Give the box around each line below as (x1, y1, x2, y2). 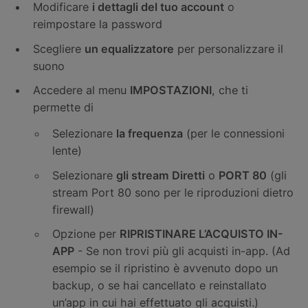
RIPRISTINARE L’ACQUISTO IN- (120, 227, 283, 241)
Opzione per (52, 227, 120, 241)
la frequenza (116, 126, 183, 141)
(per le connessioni (183, 126, 285, 141)
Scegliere (33, 41, 85, 56)
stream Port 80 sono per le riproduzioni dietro (52, 185, 294, 199)
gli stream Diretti (116, 168, 205, 182)
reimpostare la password (33, 16, 162, 31)
